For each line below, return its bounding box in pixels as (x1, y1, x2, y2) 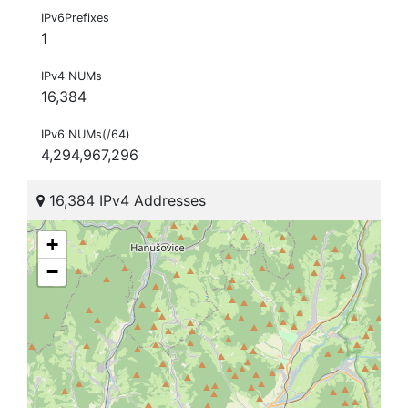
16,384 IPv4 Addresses (45, 191, 206, 210)
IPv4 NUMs (41, 69, 102, 84)
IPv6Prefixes (41, 11, 109, 25)
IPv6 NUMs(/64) (41, 127, 130, 142)
